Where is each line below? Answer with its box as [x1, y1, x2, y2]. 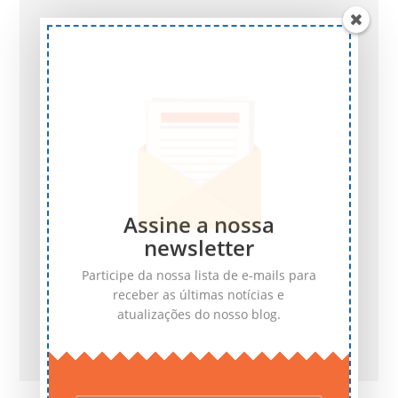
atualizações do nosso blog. [116, 303, 281, 320]
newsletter [143, 230, 254, 259]
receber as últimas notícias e [113, 283, 285, 300]
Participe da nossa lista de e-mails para [81, 264, 316, 281]
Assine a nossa [123, 207, 275, 236]
